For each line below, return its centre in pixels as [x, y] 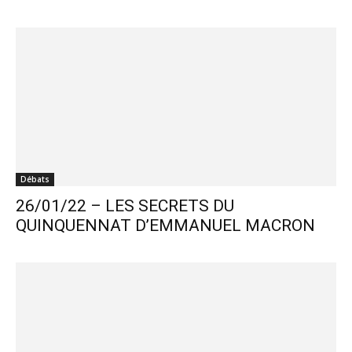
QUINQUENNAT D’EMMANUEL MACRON [165, 225]
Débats [35, 179]
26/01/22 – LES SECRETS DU [125, 205]
